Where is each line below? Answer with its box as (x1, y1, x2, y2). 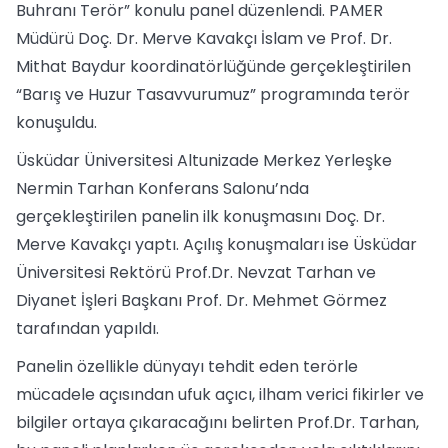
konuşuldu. (16, 111, 97, 134)
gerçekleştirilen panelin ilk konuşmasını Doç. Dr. (16, 205, 385, 228)
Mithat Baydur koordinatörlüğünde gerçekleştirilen (16, 55, 411, 78)
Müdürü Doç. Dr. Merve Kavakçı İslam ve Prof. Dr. (16, 27, 392, 50)
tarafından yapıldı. (16, 317, 159, 340)
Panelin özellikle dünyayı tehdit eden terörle (16, 355, 358, 378)
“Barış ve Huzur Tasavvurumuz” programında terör (16, 83, 410, 106)
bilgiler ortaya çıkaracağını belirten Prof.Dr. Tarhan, (16, 411, 419, 434)
